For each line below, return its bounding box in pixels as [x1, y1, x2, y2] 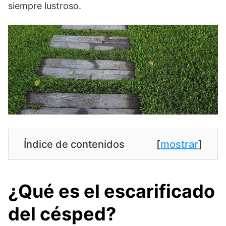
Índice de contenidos [24, 138, 125, 150]
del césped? [8, 203, 116, 225]
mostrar [160, 138, 198, 150]
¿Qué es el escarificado [8, 180, 215, 202]
